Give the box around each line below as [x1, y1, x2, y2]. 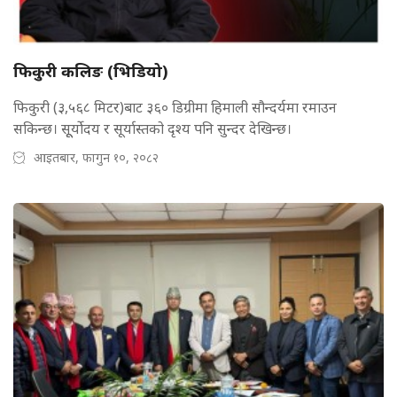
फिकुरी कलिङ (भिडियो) [13, 60, 173, 82]
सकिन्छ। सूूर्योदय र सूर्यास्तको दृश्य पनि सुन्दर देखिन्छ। [13, 119, 292, 139]
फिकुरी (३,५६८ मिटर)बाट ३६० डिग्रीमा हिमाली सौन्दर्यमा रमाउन [13, 97, 337, 118]
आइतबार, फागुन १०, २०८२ [34, 149, 159, 167]
